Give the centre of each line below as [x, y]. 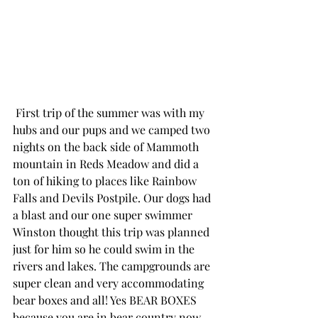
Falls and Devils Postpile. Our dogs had [113, 197]
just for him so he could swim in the [105, 248]
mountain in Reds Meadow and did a [107, 163]
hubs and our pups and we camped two [113, 129]
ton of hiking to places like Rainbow [106, 180]
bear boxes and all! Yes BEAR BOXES [106, 300]
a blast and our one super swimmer [104, 214]
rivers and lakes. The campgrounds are [113, 265]
